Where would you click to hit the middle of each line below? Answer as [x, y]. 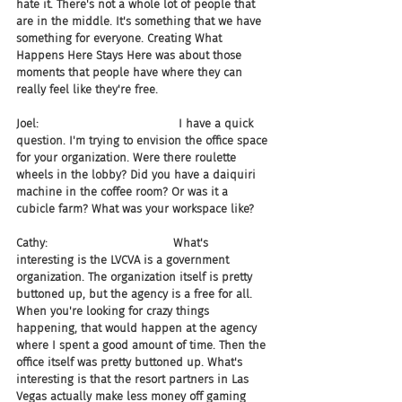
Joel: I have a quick [136, 123]
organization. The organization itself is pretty [136, 277]
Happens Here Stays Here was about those [131, 55]
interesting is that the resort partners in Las [134, 379]
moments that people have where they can [131, 72]
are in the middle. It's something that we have [140, 21]
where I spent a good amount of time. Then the [143, 345]
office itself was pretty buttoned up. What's [131, 362]
